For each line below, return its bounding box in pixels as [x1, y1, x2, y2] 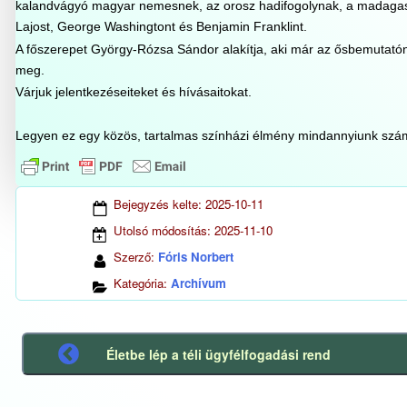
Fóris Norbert [158, 248, 233, 265]
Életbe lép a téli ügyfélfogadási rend [106, 344, 332, 363]
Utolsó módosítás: [114, 222, 214, 240]
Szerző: [114, 248, 158, 265]
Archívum [171, 273, 226, 292]
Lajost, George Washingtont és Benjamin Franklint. [15, 19, 307, 35]
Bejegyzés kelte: [114, 195, 205, 213]
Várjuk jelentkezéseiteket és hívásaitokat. [15, 84, 252, 99]
